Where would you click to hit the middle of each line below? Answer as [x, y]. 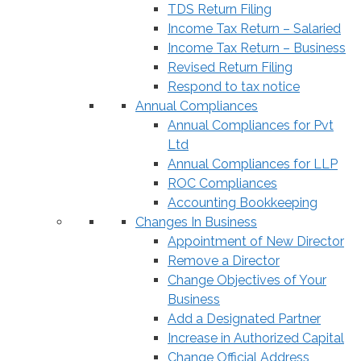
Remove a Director [224, 260]
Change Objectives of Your [247, 280]
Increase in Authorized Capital [256, 338]
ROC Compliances [222, 183]
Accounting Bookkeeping [243, 202]
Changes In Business [196, 222]
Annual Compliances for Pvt [251, 125]
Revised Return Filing [230, 67]
